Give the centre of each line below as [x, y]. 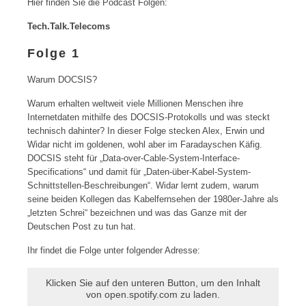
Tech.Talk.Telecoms [69, 26]
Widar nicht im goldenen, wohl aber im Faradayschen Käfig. [145, 144]
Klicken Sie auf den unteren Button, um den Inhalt [153, 283]
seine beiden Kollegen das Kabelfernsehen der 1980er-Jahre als [153, 199]
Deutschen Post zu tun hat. [82, 226]
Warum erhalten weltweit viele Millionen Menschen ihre [135, 103]
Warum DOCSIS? [62, 80]
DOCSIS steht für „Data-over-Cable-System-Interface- [134, 158]
